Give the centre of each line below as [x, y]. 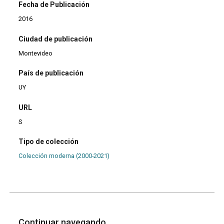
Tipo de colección [49, 142]
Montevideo [36, 53]
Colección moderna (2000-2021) [64, 156]
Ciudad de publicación [56, 39]
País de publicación [51, 73]
